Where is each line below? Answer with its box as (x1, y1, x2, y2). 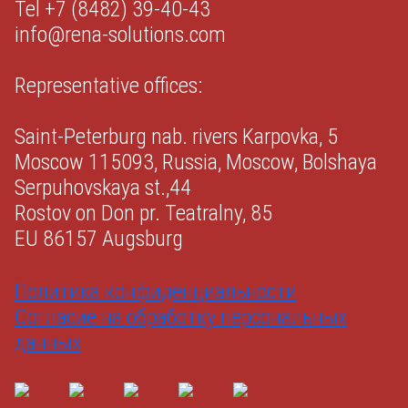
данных (14, 330, 81, 355)
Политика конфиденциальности (14, 279, 297, 304)
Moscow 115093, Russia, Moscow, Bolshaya (14, 149, 377, 175)
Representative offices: (14, 73, 202, 98)
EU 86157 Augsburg (14, 226, 183, 251)
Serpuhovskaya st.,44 (14, 175, 191, 200)
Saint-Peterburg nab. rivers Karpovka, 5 (14, 124, 338, 149)
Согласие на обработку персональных (14, 304, 347, 330)
